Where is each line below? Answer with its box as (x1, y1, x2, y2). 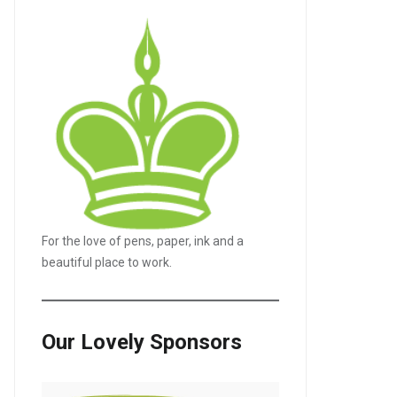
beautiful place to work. (41, 255, 172, 269)
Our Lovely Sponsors (41, 330, 242, 354)
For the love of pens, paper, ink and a (41, 234, 244, 248)
